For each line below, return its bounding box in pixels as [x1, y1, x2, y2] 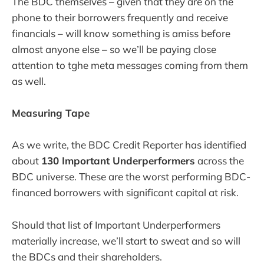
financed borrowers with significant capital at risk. [12, 186, 239, 199]
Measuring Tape [12, 107, 90, 120]
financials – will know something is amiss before [12, 27, 230, 40]
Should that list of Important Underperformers [12, 218, 220, 231]
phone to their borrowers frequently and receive [12, 11, 228, 24]
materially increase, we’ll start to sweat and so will [12, 234, 240, 247]
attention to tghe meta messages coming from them [12, 59, 248, 72]
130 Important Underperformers [41, 154, 195, 167]
